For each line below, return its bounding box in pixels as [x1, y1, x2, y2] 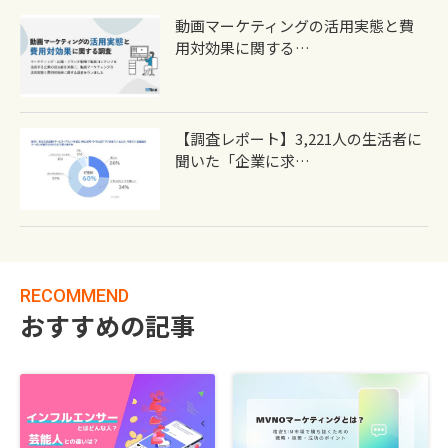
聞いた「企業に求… [175, 150, 311, 172]
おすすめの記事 [20, 306, 195, 343]
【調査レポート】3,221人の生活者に [175, 128, 423, 150]
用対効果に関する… [175, 37, 311, 59]
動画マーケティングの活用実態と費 [175, 15, 415, 37]
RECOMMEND [20, 284, 129, 306]
